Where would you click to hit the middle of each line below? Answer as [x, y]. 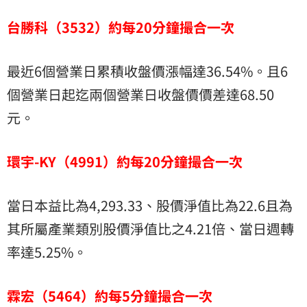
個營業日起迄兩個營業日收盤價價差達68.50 [140, 94]
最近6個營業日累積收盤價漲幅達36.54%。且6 [147, 71]
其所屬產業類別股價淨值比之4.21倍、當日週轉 [150, 228]
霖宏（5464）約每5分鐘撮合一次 [110, 295]
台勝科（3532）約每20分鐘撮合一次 [121, 27]
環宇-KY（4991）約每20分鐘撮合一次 [125, 161]
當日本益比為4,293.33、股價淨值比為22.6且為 [150, 205]
